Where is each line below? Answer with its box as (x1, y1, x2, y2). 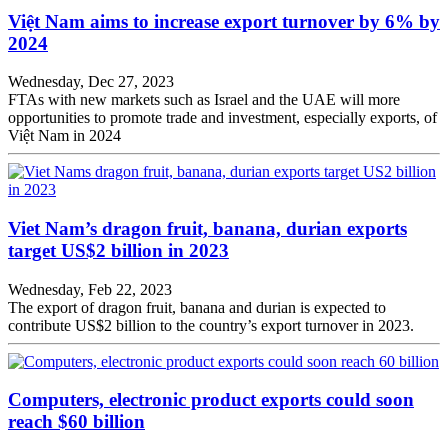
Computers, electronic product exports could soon (8, 389, 414, 411)
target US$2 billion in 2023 (8, 239, 229, 261)
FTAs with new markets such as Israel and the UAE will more (8, 91, 400, 109)
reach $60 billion (8, 411, 145, 433)
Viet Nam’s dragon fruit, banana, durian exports (8, 217, 407, 239)
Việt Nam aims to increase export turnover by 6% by (8, 10, 440, 32)
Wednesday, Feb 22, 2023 (8, 280, 172, 298)
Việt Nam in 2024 (8, 127, 121, 145)
